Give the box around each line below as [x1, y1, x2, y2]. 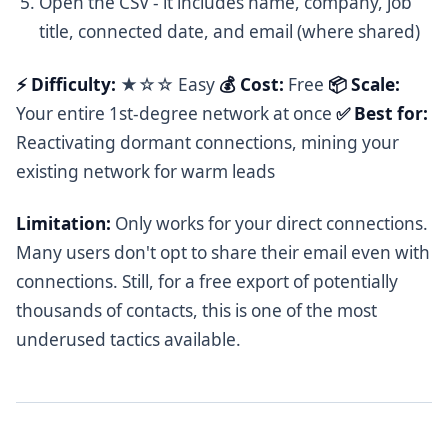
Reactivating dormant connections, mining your [16, 130, 399, 154]
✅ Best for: [336, 101, 428, 125]
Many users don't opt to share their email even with [16, 240, 430, 264]
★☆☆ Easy [116, 72, 219, 96]
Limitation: [16, 211, 111, 235]
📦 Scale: [328, 72, 400, 96]
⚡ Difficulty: [16, 72, 116, 96]
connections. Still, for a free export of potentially [16, 269, 398, 293]
